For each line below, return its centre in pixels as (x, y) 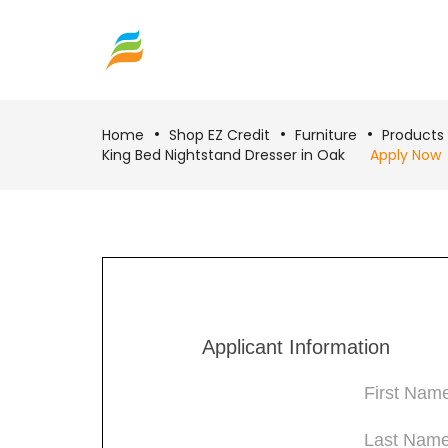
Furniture (326, 135)
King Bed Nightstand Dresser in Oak (223, 155)
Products (413, 135)
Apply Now (405, 155)
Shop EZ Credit (219, 135)
